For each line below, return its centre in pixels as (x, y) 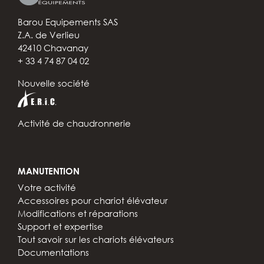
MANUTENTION (49, 171)
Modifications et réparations (78, 213)
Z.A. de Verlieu (49, 34)
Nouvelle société (54, 83)
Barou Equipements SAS (68, 22)
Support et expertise (60, 226)
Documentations (53, 252)
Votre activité (47, 187)
